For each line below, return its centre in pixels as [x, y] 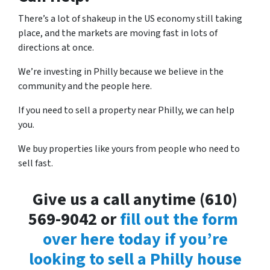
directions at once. [56, 47]
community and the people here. [85, 86]
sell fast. [36, 163]
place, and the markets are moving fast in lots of [118, 33]
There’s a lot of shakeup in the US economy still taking [130, 18]
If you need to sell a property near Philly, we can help [126, 110]
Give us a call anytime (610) [135, 199]
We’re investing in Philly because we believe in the [121, 71]
